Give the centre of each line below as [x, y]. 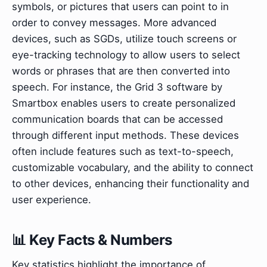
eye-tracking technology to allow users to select [126, 55]
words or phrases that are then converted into [121, 71]
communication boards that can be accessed [117, 119]
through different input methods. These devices [125, 136]
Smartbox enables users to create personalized [124, 103]
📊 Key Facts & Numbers [92, 240]
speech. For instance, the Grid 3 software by [117, 87]
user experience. [52, 200]
